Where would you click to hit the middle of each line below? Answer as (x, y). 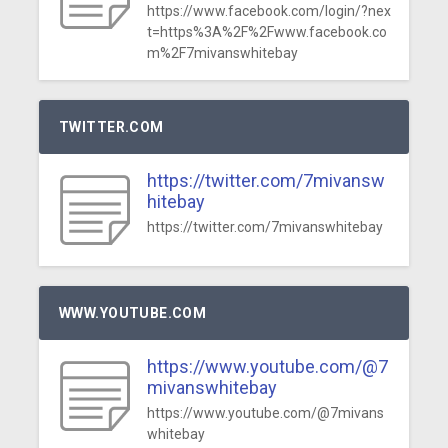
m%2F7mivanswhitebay (222, 53)
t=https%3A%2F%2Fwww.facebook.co (266, 32)
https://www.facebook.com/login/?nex (268, 11)
